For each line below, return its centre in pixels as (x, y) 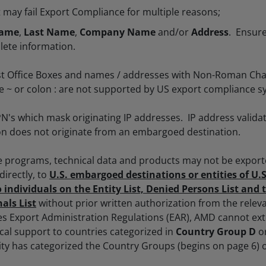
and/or (175, 32)
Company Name (119, 32)
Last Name (49, 32)
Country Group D (217, 232)
